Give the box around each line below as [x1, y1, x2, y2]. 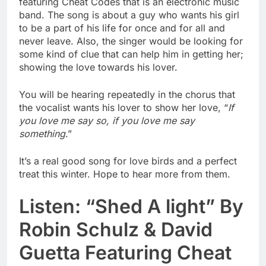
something [19, 128, 65, 140]
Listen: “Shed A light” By [19, 195, 243, 218]
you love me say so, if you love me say [19, 115, 195, 127]
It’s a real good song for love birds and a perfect [19, 155, 237, 167]
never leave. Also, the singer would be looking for [19, 35, 243, 47]
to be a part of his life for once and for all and [19, 22, 225, 34]
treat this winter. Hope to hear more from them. [19, 168, 230, 180]
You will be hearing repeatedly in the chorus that [19, 88, 235, 101]
